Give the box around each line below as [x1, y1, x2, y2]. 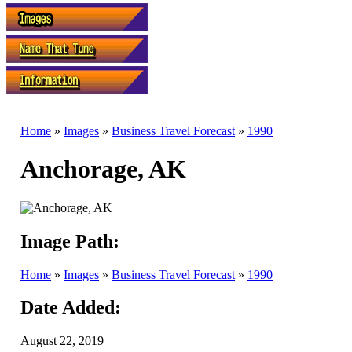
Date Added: [20, 297, 121, 318]
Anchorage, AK [20, 155, 186, 184]
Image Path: [20, 230, 119, 251]
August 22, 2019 [20, 334, 104, 348]
